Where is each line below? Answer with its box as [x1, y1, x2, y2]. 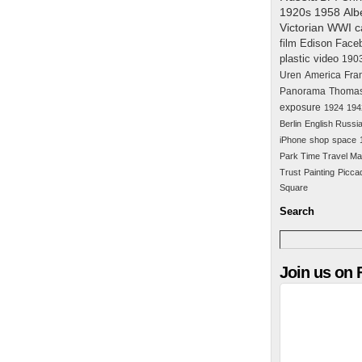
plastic [280, 53, 310, 65]
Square [280, 183, 308, 192]
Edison [300, 37, 332, 49]
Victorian [280, 22, 324, 34]
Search [280, 205, 314, 217]
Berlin [280, 119, 301, 128]
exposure [280, 102, 321, 113]
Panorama [280, 86, 326, 97]
